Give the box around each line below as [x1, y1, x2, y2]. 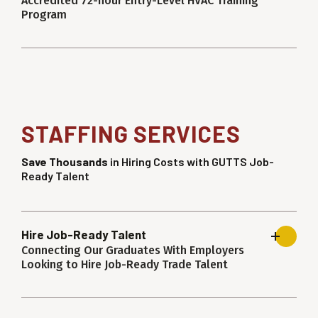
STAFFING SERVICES [21, 120, 241, 148]
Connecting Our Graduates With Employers [21, 243, 244, 258]
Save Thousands [21, 155, 108, 169]
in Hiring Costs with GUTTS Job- [108, 155, 274, 169]
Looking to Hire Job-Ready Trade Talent [21, 258, 228, 272]
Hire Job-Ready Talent [21, 227, 146, 242]
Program [21, 8, 67, 22]
